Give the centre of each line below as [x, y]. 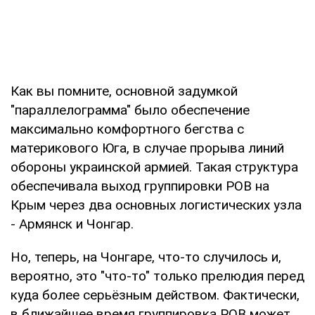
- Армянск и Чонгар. [72, 224]
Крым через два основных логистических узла [156, 205]
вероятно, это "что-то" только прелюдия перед [157, 276]
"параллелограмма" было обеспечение [130, 110]
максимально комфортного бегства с [127, 129]
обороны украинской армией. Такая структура [154, 167]
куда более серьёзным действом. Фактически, [155, 295]
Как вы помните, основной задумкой [124, 91]
